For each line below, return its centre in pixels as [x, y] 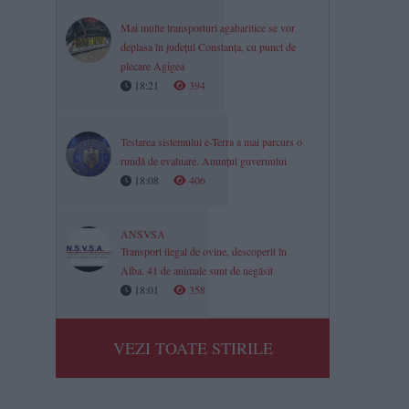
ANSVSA [143, 234]
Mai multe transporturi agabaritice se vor [208, 27]
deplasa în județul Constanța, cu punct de [208, 47]
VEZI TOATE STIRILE [193, 348]
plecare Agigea [152, 66]
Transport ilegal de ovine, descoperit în [204, 251]
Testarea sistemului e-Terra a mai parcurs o [211, 142]
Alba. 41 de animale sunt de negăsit [197, 270]
